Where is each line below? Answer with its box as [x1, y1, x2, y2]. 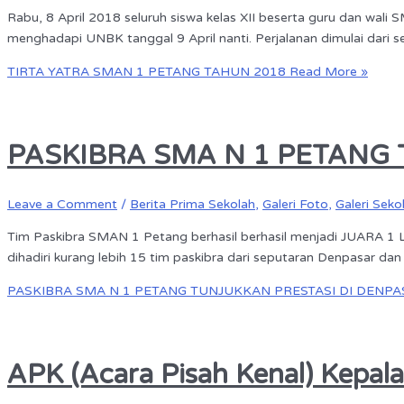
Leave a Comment [7, 197, 117, 213]
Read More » [286, 64, 368, 80]
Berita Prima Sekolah [130, 197, 255, 213]
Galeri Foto [262, 197, 328, 213]
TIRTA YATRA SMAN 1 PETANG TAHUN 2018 [7, 64, 286, 80]
